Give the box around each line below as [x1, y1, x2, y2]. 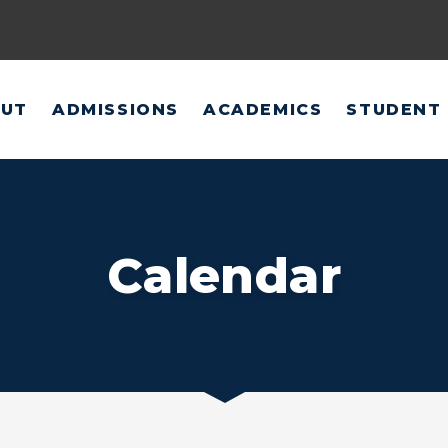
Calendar [106, 246, 342, 306]
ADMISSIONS [52, 99, 180, 119]
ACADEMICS [203, 99, 323, 119]
